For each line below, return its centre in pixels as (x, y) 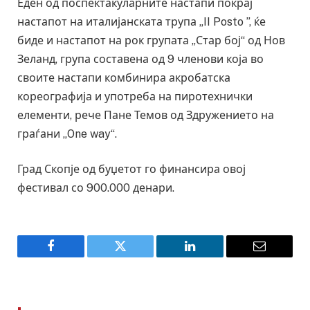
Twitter (137, 256)
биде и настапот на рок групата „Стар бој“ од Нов (151, 40)
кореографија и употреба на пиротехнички (135, 96)
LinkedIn (211, 256)
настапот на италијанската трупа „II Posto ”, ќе (142, 21)
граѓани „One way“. (67, 134)
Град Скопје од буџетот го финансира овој (131, 170)
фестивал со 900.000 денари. (96, 188)
